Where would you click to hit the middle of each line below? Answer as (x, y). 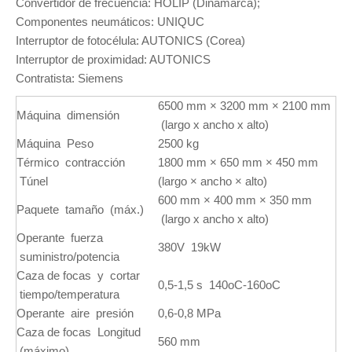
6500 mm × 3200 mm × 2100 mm (244, 106)
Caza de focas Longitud (79, 332)
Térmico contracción (71, 162)
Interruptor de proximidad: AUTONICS (113, 59)
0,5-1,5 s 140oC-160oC (219, 285)
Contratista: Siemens (70, 78)
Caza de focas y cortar (78, 275)
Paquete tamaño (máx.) (80, 209)
